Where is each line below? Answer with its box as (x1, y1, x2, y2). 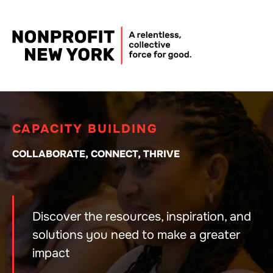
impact (32, 245, 69, 261)
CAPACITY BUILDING (12, 121, 158, 137)
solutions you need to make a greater (32, 227, 240, 243)
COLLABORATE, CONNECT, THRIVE (12, 147, 180, 161)
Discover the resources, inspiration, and (32, 208, 251, 224)
